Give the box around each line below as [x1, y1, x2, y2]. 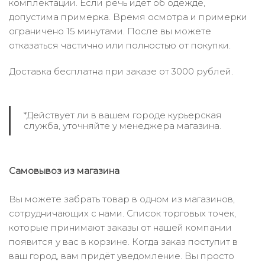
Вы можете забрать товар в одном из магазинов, [9, 193, 235, 205]
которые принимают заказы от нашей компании [9, 222, 232, 233]
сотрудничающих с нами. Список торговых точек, [9, 208, 236, 219]
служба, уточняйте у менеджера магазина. [24, 120, 221, 131]
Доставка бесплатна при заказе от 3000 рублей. [9, 66, 233, 77]
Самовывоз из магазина [9, 165, 119, 176]
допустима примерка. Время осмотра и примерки [9, 11, 247, 22]
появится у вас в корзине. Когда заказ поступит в [9, 236, 238, 247]
